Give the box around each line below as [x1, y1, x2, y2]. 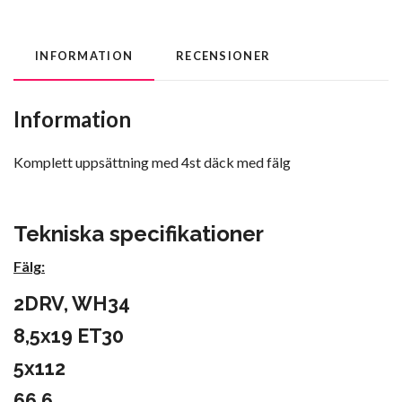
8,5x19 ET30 [13, 325, 128, 348]
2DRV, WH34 [13, 293, 130, 316]
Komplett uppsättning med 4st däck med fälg [13, 153, 293, 171]
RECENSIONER [176, 48, 271, 64]
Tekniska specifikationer [13, 221, 264, 248]
